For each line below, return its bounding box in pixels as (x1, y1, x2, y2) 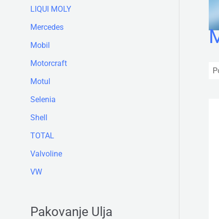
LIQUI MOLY (30, 4, 71, 14)
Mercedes (30, 22, 64, 32)
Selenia (30, 95, 56, 105)
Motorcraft (30, 59, 67, 68)
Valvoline (30, 149, 62, 159)
